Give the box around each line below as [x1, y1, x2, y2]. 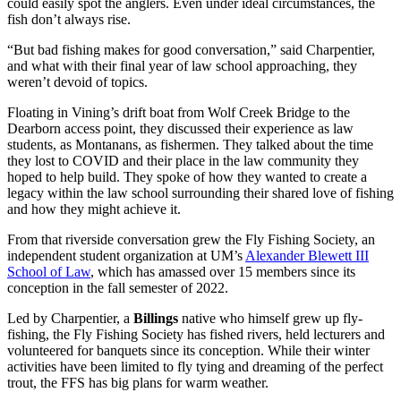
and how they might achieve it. [7, 201, 181, 218]
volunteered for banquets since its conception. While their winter [7, 343, 370, 359]
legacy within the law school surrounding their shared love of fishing [7, 185, 394, 201]
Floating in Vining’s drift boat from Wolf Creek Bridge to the [7, 105, 350, 121]
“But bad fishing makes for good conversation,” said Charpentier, [7, 42, 375, 58]
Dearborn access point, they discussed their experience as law [7, 121, 354, 137]
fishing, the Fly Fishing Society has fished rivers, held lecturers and [7, 327, 385, 343]
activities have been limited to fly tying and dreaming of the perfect [7, 359, 383, 375]
